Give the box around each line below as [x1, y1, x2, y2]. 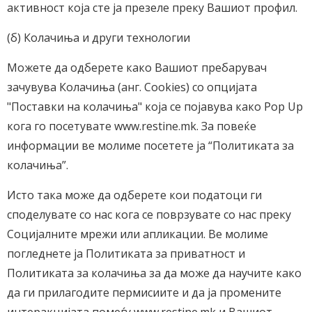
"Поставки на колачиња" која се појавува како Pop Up [7, 99, 303, 114]
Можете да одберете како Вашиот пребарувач [7, 60, 267, 75]
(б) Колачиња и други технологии [7, 30, 190, 45]
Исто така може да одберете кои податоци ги [7, 187, 262, 203]
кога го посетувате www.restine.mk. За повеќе [7, 118, 256, 134]
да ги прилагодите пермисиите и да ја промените [7, 285, 281, 300]
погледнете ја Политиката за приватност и [7, 246, 245, 261]
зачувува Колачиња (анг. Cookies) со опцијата [7, 79, 257, 95]
